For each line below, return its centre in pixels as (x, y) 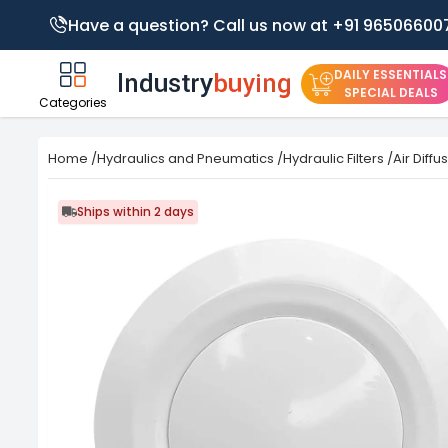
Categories (73, 102)
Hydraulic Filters (333, 158)
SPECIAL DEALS (390, 92)
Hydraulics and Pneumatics (185, 158)
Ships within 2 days (135, 211)
